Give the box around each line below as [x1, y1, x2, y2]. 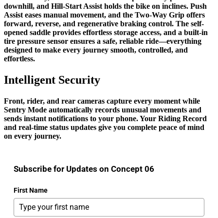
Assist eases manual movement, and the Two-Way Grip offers [4, 10, 205, 19]
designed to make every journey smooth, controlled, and [4, 45, 188, 54]
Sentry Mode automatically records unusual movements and [4, 106, 201, 114]
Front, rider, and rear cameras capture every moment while [4, 97, 200, 106]
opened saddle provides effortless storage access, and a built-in [4, 28, 208, 36]
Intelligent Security [4, 73, 100, 87]
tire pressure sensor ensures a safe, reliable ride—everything [4, 36, 201, 45]
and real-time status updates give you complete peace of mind [4, 123, 204, 132]
